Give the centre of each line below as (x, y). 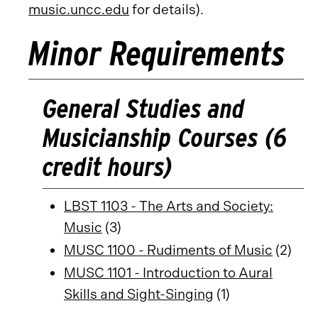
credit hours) (108, 166)
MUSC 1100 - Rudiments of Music (168, 250)
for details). (166, 10)
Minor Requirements (157, 53)
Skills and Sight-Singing (139, 294)
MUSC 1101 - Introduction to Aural (168, 273)
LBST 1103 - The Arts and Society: (169, 206)
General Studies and (144, 108)
